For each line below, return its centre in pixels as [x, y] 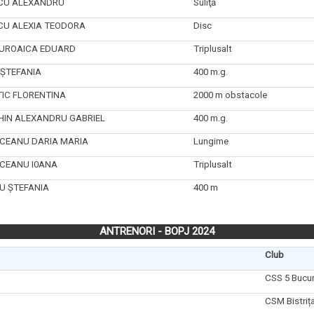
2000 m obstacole [230, 95]
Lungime [211, 141]
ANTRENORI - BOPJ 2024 [157, 231]
